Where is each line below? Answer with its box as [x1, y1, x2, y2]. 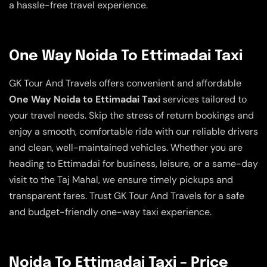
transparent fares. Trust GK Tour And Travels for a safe [9, 189, 244, 202]
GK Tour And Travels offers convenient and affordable [9, 76, 241, 89]
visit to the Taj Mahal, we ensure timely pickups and [9, 173, 233, 186]
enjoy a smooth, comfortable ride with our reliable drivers [9, 125, 258, 138]
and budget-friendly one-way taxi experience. [9, 205, 212, 218]
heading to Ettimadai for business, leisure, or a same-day [9, 157, 258, 170]
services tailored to [160, 92, 247, 105]
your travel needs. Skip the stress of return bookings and [9, 108, 254, 122]
